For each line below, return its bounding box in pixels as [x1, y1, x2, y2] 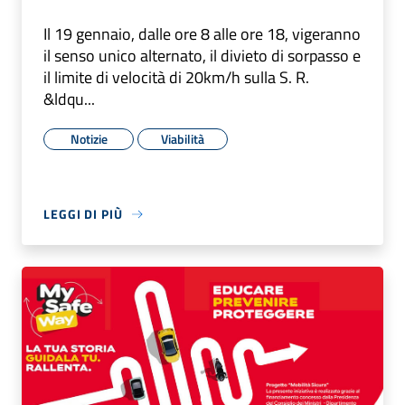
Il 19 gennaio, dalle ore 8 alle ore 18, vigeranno [43, 22, 361, 47]
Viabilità [161, 129, 204, 149]
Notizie [70, 129, 108, 149]
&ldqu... [43, 87, 95, 112]
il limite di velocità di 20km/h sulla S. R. [43, 65, 309, 90]
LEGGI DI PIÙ [43, 204, 123, 224]
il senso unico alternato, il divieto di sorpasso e [43, 43, 361, 69]
